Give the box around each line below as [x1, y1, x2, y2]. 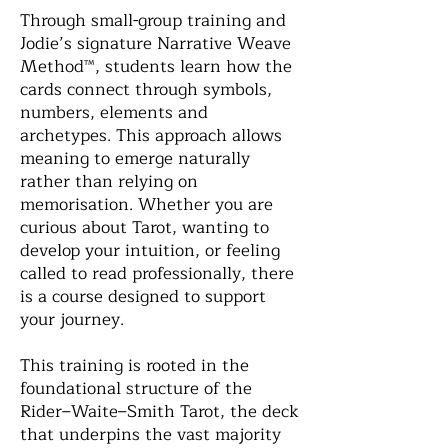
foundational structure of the [20, 374, 252, 403]
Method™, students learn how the [20, 52, 292, 81]
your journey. [20, 305, 124, 334]
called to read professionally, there [20, 259, 294, 288]
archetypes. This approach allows [20, 121, 282, 150]
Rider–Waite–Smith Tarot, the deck [20, 397, 299, 426]
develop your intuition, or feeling [20, 236, 280, 265]
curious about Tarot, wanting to [20, 213, 269, 242]
